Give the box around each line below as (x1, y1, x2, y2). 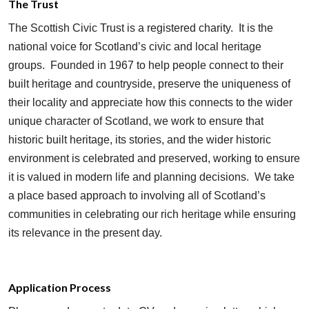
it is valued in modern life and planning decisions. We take (8, 171, 295, 183)
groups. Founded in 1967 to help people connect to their (8, 59, 283, 71)
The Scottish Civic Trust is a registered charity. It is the (8, 22, 273, 34)
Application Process (8, 281, 111, 294)
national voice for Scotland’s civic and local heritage (8, 41, 261, 52)
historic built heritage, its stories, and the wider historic (8, 134, 271, 146)
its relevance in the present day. (8, 227, 162, 239)
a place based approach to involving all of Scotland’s (8, 190, 266, 201)
